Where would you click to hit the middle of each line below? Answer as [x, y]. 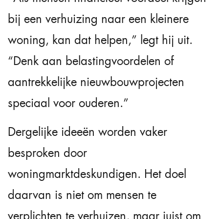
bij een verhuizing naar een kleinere [98, 19]
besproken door [47, 153]
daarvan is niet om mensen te [82, 195]
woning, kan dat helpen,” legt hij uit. [100, 40]
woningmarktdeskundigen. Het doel [97, 174]
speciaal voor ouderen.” [68, 103]
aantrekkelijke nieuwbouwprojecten [96, 82]
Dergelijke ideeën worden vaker [88, 132]
